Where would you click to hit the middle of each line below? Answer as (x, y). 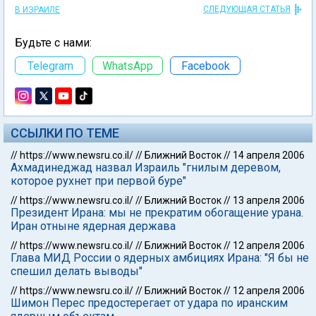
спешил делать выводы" (77, 271)
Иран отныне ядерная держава (93, 226)
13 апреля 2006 (269, 200)
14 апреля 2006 (269, 155)
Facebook (205, 66)
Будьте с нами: (53, 43)
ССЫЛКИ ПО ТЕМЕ (65, 133)
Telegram (50, 66)
